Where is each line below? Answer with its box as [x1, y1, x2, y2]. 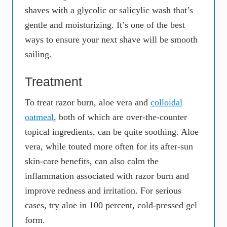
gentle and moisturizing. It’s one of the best [25, 20, 185, 30]
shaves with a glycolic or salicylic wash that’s [25, 5, 193, 16]
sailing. [25, 49, 52, 60]
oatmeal [25, 112, 54, 123]
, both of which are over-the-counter [54, 112, 187, 123]
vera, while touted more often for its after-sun [25, 141, 193, 152]
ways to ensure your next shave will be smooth [25, 34, 198, 45]
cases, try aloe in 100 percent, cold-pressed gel [25, 200, 197, 211]
